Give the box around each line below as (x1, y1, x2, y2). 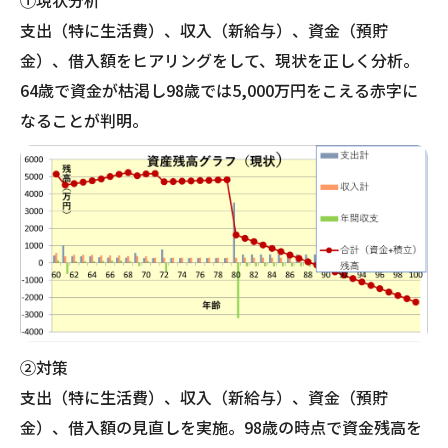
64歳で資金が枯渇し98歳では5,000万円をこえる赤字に (20, 78, 418, 103)
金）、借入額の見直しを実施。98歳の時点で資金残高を (20, 415, 422, 440)
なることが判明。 (20, 108, 148, 133)
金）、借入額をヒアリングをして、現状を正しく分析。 (20, 48, 419, 73)
